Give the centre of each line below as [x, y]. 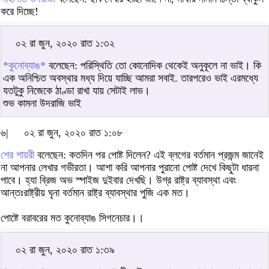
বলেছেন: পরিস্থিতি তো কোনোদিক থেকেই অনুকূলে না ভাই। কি [153, 65]
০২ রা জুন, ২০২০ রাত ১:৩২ [65, 43]
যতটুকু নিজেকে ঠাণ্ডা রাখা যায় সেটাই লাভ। [77, 90]
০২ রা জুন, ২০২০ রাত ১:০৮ [73, 132]
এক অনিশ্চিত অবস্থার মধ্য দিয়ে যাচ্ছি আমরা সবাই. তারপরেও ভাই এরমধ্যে [131, 78]
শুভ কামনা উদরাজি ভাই [42, 103]
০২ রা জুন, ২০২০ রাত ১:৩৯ [65, 249]
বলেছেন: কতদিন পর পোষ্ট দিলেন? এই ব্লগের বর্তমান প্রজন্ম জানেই [149, 155]
